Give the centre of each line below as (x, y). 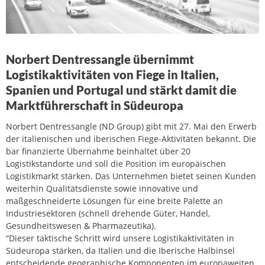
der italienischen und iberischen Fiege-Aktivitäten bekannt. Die (131, 138)
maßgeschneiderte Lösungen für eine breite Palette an (114, 201)
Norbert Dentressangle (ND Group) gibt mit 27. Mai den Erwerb (131, 126)
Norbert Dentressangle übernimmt (100, 59)
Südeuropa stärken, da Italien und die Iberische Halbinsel (120, 250)
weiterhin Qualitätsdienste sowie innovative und (102, 188)
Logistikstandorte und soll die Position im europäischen (116, 163)
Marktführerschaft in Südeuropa (95, 105)
